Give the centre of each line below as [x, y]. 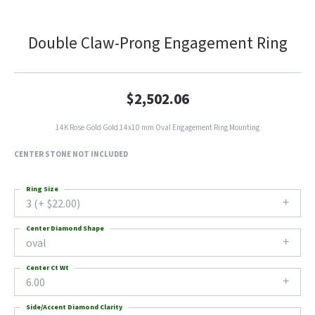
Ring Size [42, 189]
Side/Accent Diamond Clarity [74, 307]
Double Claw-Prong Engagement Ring [157, 43]
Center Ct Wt [47, 268]
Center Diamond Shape [65, 229]
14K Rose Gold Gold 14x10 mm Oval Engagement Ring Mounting [157, 128]
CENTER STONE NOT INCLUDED [71, 154]
